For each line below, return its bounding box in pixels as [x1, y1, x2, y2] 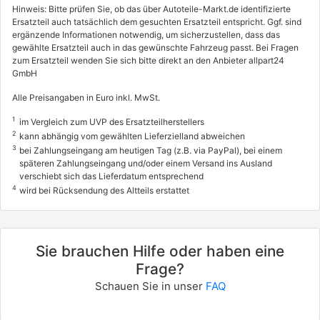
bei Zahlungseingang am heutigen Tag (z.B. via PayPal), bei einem [19, 145, 282, 156]
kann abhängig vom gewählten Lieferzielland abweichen [19, 131, 245, 142]
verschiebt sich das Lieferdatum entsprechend [19, 171, 204, 182]
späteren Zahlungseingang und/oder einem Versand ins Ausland [19, 158, 272, 169]
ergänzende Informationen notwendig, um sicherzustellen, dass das [12, 29, 280, 41]
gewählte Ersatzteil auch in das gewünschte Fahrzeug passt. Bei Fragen [12, 42, 299, 54]
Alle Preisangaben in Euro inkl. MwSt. [12, 92, 160, 104]
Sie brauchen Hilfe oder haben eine [36, 242, 284, 261]
